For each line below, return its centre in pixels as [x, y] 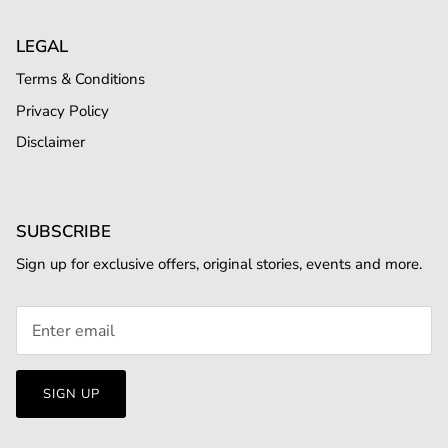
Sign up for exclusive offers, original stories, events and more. [219, 263]
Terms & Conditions [80, 79]
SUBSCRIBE [63, 231]
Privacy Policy [62, 110]
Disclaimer [50, 142]
